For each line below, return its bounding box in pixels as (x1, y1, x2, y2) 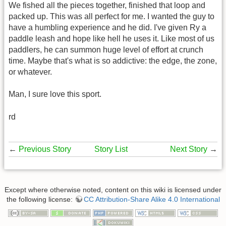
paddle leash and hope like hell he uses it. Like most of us (9, 34, 214, 43)
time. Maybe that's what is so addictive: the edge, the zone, (9, 56, 217, 65)
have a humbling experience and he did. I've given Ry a (9, 23, 206, 32)
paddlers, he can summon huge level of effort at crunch (9, 45, 203, 54)
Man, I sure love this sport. (9, 90, 101, 99)
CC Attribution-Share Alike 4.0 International (83, 195, 220, 203)
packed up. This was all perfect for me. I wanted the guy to (9, 12, 214, 21)
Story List (94, 145, 130, 154)
